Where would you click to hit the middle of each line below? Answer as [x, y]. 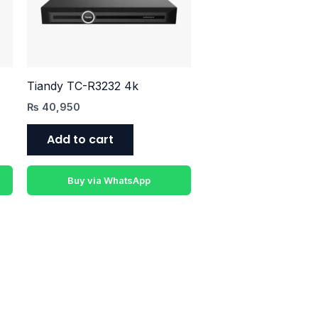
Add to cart [80, 139]
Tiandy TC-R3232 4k [82, 86]
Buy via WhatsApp [109, 180]
